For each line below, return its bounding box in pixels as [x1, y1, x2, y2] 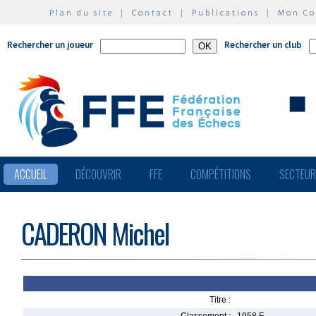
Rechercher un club [224, 39, 302, 51]
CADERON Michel [21, 213, 169, 253]
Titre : [209, 295, 231, 305]
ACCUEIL [14, 166, 47, 183]
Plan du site [49, 7, 114, 18]
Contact [132, 7, 174, 18]
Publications [192, 7, 260, 18]
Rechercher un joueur [7, 39, 93, 51]
